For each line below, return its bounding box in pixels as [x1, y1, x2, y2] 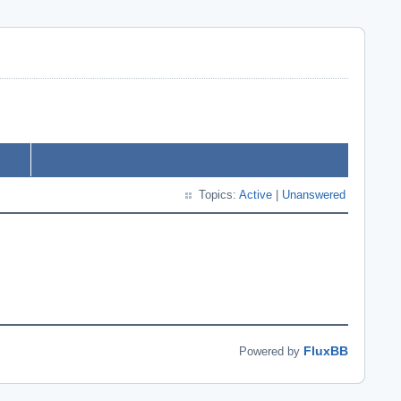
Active [239, 188, 272, 201]
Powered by [239, 345, 303, 358]
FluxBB [303, 344, 348, 358]
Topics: [199, 188, 239, 201]
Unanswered [282, 188, 346, 201]
